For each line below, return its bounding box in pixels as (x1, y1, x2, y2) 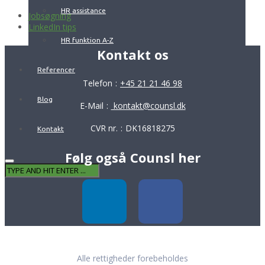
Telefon (83, 77, 112, 89)
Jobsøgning (28, 9, 71, 21)
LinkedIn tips (28, 21, 76, 33)
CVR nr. (90, 122, 118, 134)
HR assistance (61, 7, 106, 14)
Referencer (37, 66, 75, 73)
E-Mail (79, 99, 104, 111)
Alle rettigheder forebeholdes (77, 252, 188, 264)
